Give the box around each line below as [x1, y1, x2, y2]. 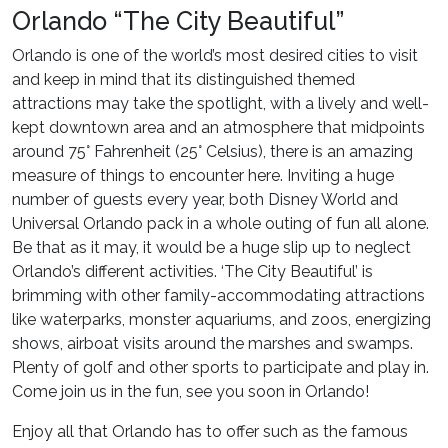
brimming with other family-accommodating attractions [12, 286, 425, 306]
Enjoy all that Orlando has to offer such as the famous [12, 422, 408, 442]
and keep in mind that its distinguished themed [12, 70, 355, 90]
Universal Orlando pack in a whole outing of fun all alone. [12, 214, 429, 234]
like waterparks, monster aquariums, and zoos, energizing [12, 310, 431, 330]
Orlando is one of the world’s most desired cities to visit [12, 46, 418, 66]
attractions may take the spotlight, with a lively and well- [12, 94, 429, 114]
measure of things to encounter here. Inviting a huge [12, 166, 394, 186]
